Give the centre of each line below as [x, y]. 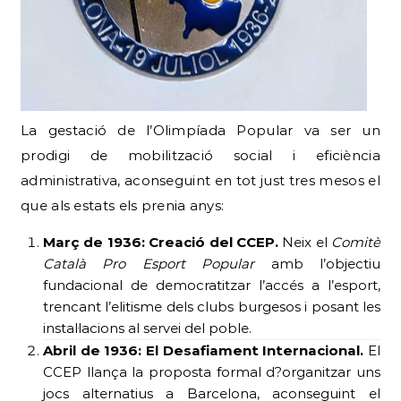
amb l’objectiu [318, 264]
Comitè [356, 243]
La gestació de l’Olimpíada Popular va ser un [200, 131]
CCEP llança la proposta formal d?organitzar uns [212, 372]
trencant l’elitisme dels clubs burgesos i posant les [212, 307]
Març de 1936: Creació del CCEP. [161, 243]
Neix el [304, 243]
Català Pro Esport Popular [149, 264]
